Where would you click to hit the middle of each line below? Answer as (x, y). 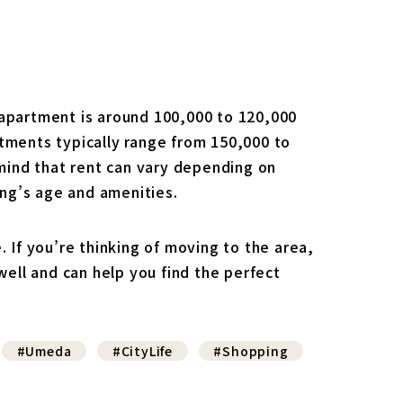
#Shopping (251, 350)
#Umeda (44, 350)
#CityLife (143, 350)
